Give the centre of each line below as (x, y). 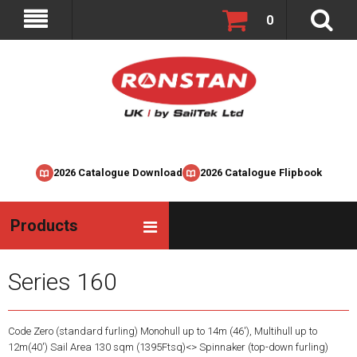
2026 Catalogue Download (118, 173)
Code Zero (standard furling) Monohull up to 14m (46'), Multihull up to (163, 331)
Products (44, 226)
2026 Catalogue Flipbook (261, 173)
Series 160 (63, 282)
